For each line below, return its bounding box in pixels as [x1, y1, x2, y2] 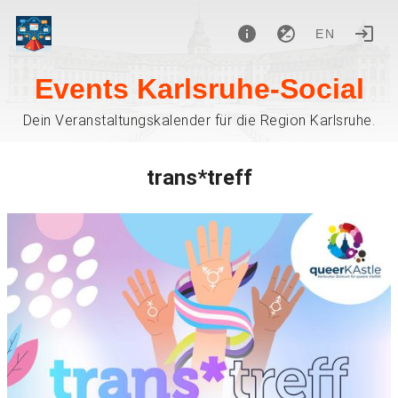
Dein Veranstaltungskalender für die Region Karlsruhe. [22, 112, 376, 129]
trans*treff [146, 165, 252, 190]
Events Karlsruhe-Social [34, 73, 364, 105]
